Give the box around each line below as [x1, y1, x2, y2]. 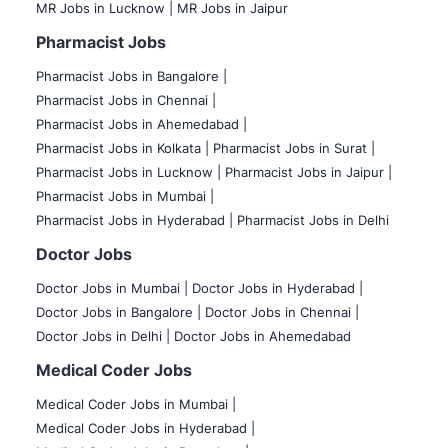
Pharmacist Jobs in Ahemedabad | [36, 116, 247, 133]
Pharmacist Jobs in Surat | [213, 140, 375, 157]
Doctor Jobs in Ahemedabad [174, 328, 351, 345]
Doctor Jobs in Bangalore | [36, 304, 201, 321]
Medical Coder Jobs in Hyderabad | [36, 420, 255, 437]
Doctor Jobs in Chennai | [205, 304, 359, 321]
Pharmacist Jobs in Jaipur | [225, 164, 392, 181]
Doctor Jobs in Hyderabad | [192, 280, 363, 297]
